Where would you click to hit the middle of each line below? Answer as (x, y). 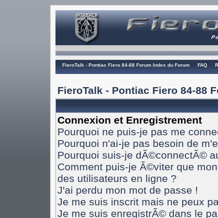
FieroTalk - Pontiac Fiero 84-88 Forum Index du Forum (126, 65)
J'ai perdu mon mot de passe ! (127, 190)
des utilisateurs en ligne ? (117, 178)
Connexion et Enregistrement (129, 120)
